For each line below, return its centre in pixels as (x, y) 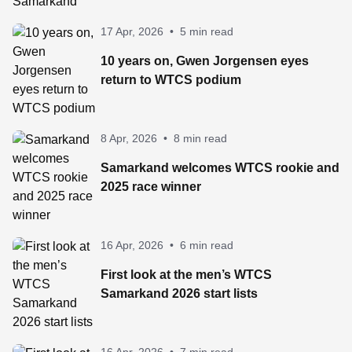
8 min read (200, 138)
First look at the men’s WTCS (186, 275)
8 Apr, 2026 (129, 138)
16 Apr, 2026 (132, 245)
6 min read (207, 245)
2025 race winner (151, 187)
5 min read (207, 31)
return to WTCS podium (171, 80)
